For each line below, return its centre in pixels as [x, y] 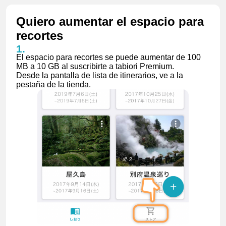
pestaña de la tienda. [53, 84]
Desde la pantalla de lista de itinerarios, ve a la [100, 75]
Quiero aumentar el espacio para [110, 21]
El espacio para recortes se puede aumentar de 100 [108, 57]
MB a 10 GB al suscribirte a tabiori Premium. [95, 66]
